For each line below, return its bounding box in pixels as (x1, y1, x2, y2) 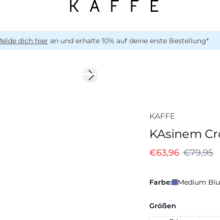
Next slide (89, 75, 125, 84)
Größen (149, 201, 176, 210)
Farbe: (149, 178, 172, 187)
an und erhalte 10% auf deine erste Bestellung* (48, 36, 209, 45)
